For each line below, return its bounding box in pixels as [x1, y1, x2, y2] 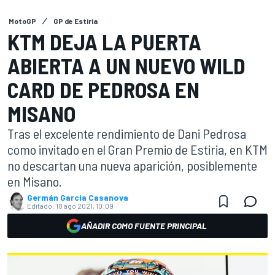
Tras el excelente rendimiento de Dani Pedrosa [7, 125, 246, 141]
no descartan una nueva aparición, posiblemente [7, 157, 257, 173]
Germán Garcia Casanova [27, 192, 128, 203]
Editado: [27, 201, 55, 210]
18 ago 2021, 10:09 [56, 201, 114, 210]
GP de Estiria [53, 17, 98, 25]
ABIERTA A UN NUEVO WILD [7, 52, 246, 79]
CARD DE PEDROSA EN [7, 76, 199, 103]
